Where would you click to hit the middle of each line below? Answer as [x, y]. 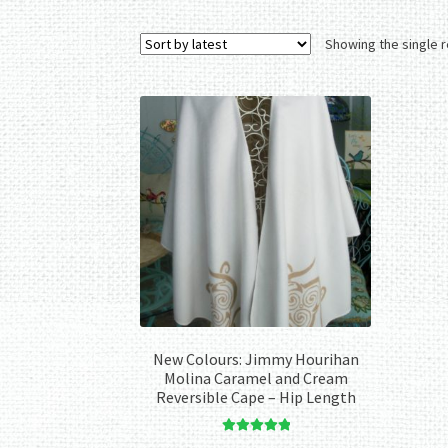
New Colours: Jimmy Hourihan [255, 358]
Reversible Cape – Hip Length [255, 396]
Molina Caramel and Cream [255, 377]
